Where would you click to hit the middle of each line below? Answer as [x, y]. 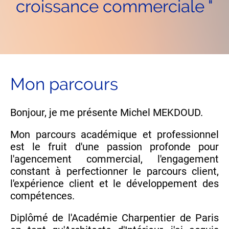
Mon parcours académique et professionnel [114, 135]
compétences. [44, 196]
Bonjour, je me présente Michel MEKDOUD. [107, 113]
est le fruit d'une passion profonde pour [114, 147]
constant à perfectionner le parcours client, [114, 171]
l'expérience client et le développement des [114, 184]
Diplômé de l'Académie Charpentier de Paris [114, 218]
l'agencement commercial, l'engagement [114, 159]
